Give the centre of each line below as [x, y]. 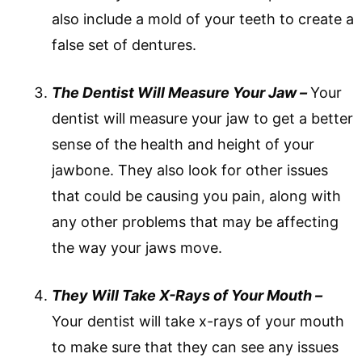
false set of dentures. [124, 44]
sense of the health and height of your [183, 144]
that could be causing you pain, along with [196, 196]
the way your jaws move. [137, 247]
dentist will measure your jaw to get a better [202, 118]
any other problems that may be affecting [195, 221]
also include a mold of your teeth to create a [203, 19]
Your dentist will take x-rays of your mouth [198, 321]
